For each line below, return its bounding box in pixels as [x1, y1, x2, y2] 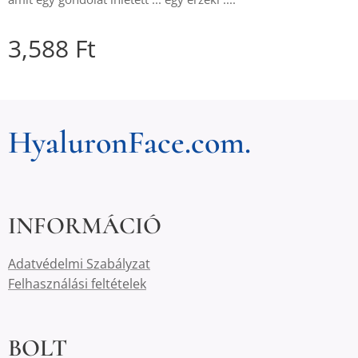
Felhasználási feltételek [8, 275, 146, 292]
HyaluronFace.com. [8, 123, 251, 161]
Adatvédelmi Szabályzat [8, 255, 150, 272]
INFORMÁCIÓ [8, 211, 161, 241]
